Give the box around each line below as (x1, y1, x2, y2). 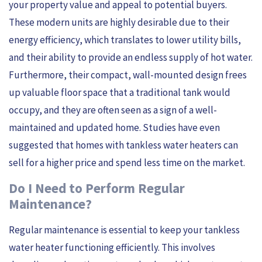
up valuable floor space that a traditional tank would (9, 86, 230, 99)
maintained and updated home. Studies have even (9, 121, 220, 135)
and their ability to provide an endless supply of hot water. (9, 51, 253, 64)
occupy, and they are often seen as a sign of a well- (9, 104, 217, 117)
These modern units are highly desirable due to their (9, 16, 229, 29)
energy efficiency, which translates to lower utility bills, (9, 33, 241, 47)
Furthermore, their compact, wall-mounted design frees (9, 68, 247, 82)
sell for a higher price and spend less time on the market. (9, 156, 245, 170)
